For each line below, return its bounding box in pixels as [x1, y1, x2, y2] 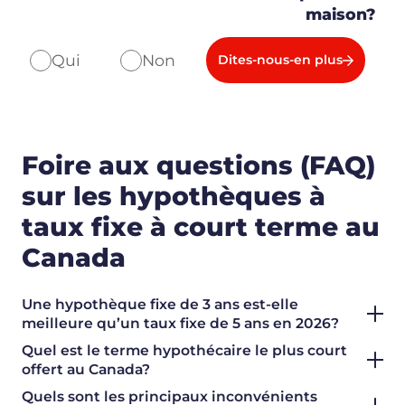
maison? [306, 4, 376, 24]
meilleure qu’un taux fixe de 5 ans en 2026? [22, 314, 339, 332]
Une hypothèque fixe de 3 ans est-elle [22, 295, 298, 313]
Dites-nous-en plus [217, 52, 343, 69]
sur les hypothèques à [22, 181, 325, 212]
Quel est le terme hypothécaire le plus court [22, 341, 347, 359]
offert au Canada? [22, 360, 150, 378]
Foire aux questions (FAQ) [22, 150, 375, 182]
